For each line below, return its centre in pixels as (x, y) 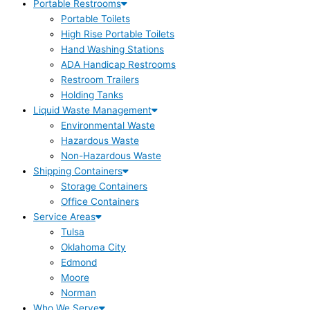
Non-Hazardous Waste (111, 156)
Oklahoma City (93, 247)
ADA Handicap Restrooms (118, 65)
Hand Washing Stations (112, 49)
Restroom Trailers (100, 80)
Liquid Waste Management (92, 110)
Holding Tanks (92, 95)
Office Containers (100, 202)
